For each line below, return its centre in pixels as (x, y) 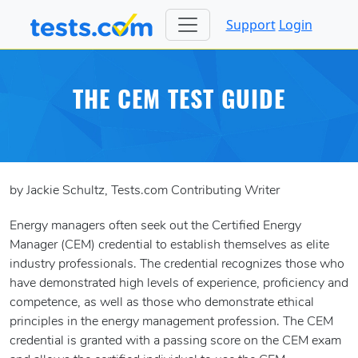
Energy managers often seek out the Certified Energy (155, 227)
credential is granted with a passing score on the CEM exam (175, 342)
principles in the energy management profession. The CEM (171, 322)
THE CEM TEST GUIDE (179, 103)
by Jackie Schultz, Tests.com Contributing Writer (145, 191)
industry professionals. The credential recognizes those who (177, 265)
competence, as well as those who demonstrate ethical (162, 303)
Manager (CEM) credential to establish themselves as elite (169, 246)
